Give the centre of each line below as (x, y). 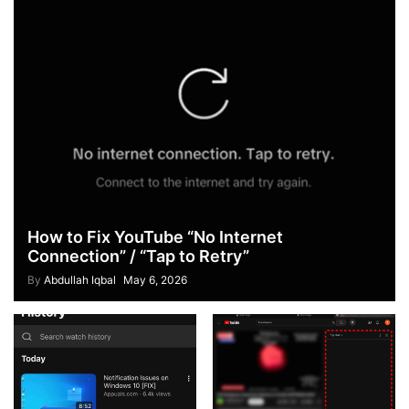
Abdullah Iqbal (80, 280)
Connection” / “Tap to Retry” (139, 257)
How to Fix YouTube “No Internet (156, 237)
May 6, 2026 (156, 280)
